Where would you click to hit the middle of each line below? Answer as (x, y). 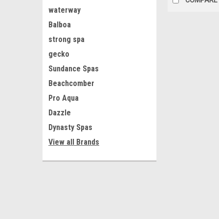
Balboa (60, 25)
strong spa (66, 39)
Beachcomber (71, 83)
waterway (65, 10)
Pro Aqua (64, 98)
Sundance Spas (74, 69)
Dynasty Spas (70, 127)
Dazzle (60, 113)
